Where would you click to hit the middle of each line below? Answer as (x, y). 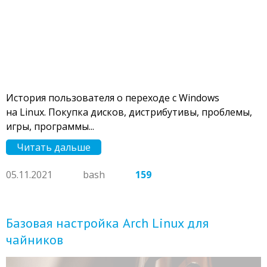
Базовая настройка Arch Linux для (107, 223)
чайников (35, 239)
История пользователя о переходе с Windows (113, 97)
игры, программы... (50, 126)
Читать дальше (54, 147)
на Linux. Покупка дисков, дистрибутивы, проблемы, (129, 112)
